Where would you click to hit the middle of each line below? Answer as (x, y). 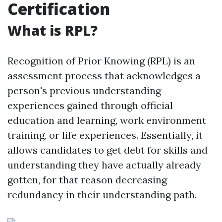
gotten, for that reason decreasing (87, 180)
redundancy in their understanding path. (102, 194)
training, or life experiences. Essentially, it (105, 135)
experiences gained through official (90, 105)
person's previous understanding (84, 90)
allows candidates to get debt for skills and (108, 150)
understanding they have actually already (104, 165)
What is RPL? (53, 30)
